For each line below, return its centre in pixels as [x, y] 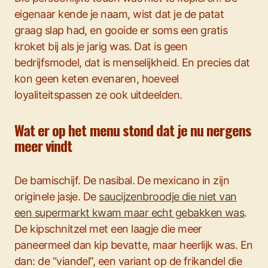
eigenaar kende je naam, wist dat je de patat [119, 14]
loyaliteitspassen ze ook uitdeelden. [98, 95]
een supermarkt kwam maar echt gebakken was [130, 213]
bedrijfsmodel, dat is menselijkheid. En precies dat [132, 63]
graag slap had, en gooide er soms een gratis [121, 30]
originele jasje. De [57, 197]
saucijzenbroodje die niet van [168, 197]
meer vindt [43, 145]
